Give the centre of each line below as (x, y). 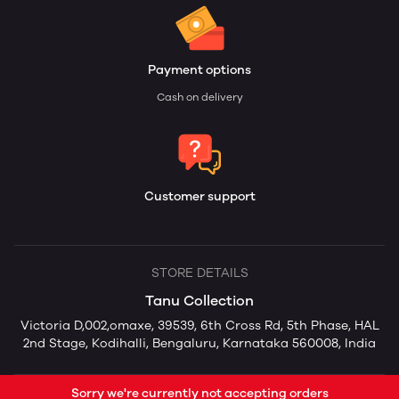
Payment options (199, 70)
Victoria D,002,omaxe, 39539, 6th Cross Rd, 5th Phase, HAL (199, 326)
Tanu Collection (199, 301)
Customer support (199, 196)
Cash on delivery (199, 97)
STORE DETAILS (199, 273)
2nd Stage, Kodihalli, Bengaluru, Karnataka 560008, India (199, 343)
